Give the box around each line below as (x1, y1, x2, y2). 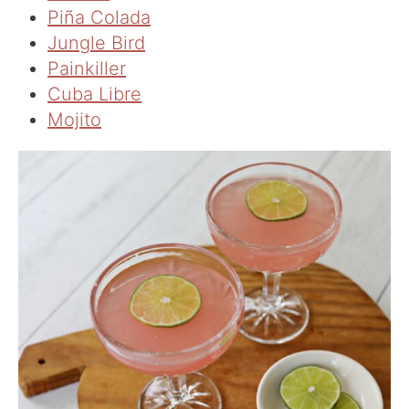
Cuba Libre (47, 83, 142, 106)
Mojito (47, 109, 101, 131)
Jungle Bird (47, 32, 145, 55)
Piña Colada (47, 6, 151, 29)
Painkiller (47, 58, 126, 80)
